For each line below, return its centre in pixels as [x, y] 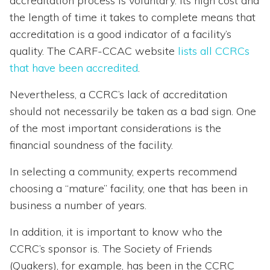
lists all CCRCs [214, 51]
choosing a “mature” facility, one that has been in [129, 189]
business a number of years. [78, 206]
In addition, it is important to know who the [116, 232]
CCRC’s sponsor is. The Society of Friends [111, 249]
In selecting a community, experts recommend [123, 172]
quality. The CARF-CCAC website [94, 51]
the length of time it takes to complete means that [133, 17]
